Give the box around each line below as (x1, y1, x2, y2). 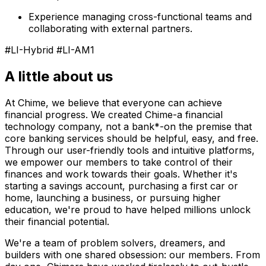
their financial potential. (5, 215, 109, 227)
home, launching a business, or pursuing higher (5, 191, 221, 204)
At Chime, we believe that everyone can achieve (5, 96, 222, 109)
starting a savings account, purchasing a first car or (5, 179, 238, 192)
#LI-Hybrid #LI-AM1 (5, 44, 94, 56)
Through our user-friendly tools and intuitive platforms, (5, 144, 255, 156)
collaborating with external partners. (28, 23, 192, 35)
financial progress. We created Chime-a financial (5, 108, 223, 121)
